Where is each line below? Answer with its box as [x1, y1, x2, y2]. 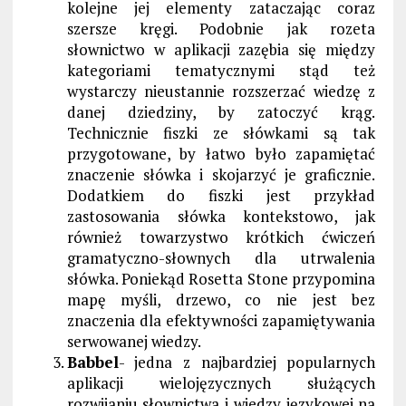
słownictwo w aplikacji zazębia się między [66, 38, 376, 60]
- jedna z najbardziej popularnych [118, 351, 376, 372]
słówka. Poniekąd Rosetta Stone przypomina [66, 267, 376, 289]
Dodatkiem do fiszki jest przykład [66, 184, 376, 206]
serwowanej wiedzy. [66, 330, 201, 352]
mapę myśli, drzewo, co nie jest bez [66, 288, 376, 310]
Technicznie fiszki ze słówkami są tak [66, 121, 376, 143]
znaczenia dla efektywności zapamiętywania [66, 309, 376, 331]
